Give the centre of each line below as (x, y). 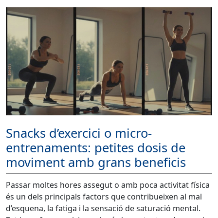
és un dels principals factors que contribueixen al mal (104, 196)
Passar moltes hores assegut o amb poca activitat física (108, 185)
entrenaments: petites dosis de (96, 148)
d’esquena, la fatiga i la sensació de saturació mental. (103, 208)
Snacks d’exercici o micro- (79, 133)
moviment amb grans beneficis (96, 163)
